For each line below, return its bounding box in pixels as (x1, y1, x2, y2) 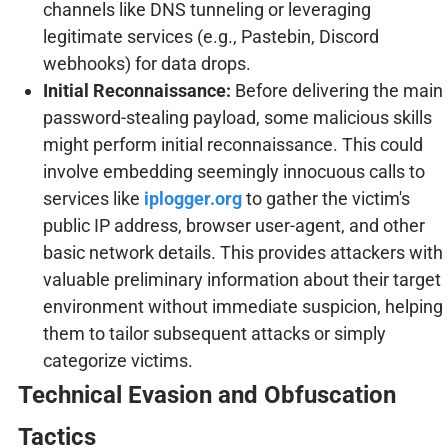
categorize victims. (42, 350, 193, 372)
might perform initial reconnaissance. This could (42, 134, 423, 156)
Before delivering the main (230, 80, 443, 102)
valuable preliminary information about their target (42, 269, 441, 291)
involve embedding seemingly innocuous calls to (42, 161, 425, 183)
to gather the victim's (241, 188, 410, 210)
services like (42, 188, 144, 210)
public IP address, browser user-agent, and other (42, 215, 425, 237)
